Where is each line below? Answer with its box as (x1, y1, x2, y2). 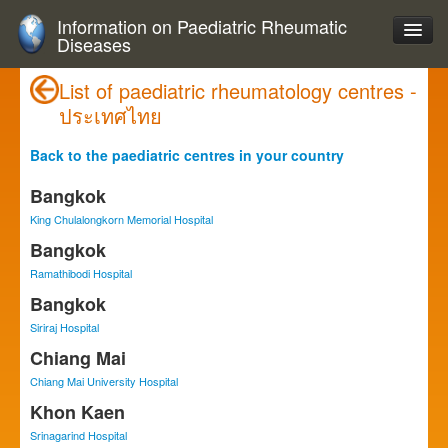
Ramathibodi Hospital (30, 265, 132, 281)
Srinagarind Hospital (30, 427, 127, 443)
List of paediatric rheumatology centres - (59, 76, 417, 105)
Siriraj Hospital (30, 319, 99, 335)
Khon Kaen (30, 399, 125, 425)
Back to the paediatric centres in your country (30, 145, 344, 165)
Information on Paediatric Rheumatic (57, 13, 347, 39)
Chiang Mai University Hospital (30, 373, 178, 389)
